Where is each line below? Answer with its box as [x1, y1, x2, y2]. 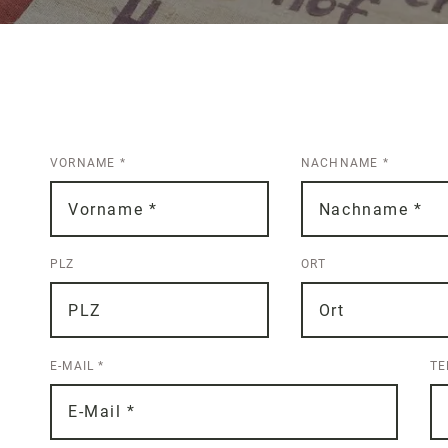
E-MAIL [50, 358, 99, 373]
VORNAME [50, 156, 120, 171]
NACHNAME [300, 156, 383, 171]
